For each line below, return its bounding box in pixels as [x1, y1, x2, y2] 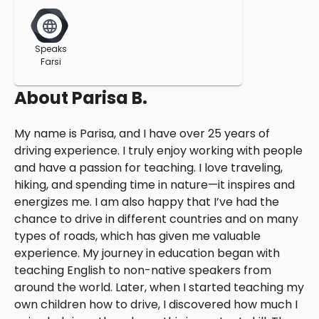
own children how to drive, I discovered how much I [14, 296, 298, 313]
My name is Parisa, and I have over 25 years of [14, 125, 270, 142]
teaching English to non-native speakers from [14, 262, 271, 279]
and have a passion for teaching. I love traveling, [14, 159, 283, 177]
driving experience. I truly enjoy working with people [14, 142, 303, 159]
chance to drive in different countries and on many [14, 211, 298, 228]
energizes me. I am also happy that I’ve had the [14, 194, 279, 211]
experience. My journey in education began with [14, 245, 280, 262]
